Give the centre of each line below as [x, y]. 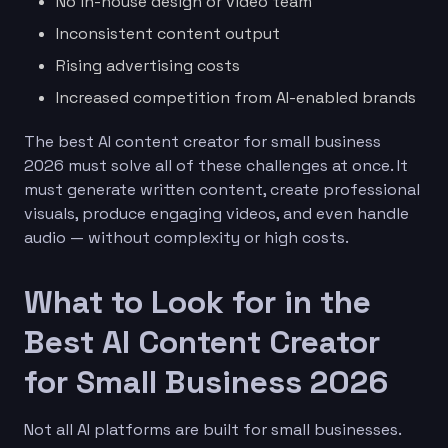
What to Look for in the [197, 301]
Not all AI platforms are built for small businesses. [212, 429]
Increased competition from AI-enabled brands [236, 97]
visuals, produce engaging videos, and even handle [216, 213]
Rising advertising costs [148, 65]
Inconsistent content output [168, 33]
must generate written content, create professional [222, 189]
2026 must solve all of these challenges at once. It [216, 165]
